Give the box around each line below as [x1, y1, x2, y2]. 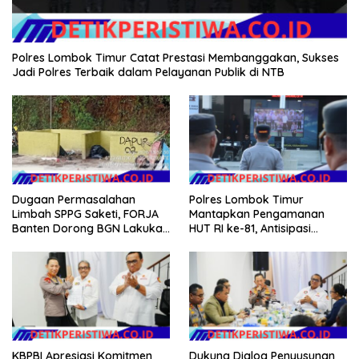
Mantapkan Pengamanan [189, 206, 325, 221]
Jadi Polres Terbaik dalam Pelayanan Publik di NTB [12, 64, 284, 79]
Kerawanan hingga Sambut [189, 235, 336, 250]
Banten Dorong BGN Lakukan [12, 220, 169, 236]
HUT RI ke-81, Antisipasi [189, 220, 311, 236]
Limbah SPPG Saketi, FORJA [12, 206, 159, 221]
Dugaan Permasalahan [12, 192, 135, 207]
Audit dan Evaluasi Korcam [12, 235, 156, 250]
